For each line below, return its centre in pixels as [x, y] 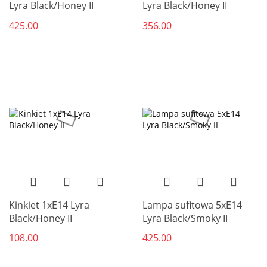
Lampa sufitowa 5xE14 [192, 205]
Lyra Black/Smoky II [185, 218]
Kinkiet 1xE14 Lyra [49, 205]
